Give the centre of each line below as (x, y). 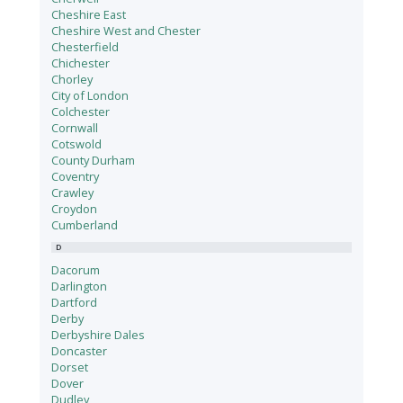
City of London (90, 96)
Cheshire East (89, 15)
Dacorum (76, 270)
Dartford (75, 303)
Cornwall (75, 128)
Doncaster (80, 351)
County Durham (94, 161)
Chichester (81, 63)
